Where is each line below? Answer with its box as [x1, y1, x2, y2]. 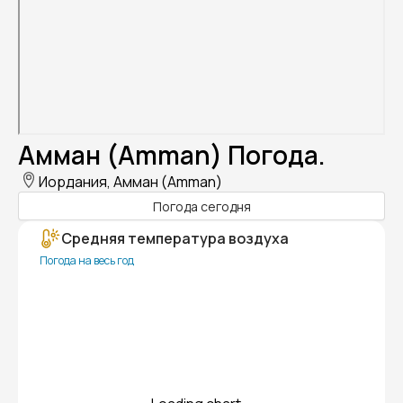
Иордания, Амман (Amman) [39, 172, 222, 193]
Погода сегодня [152, 197, 251, 215]
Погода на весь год [40, 253, 134, 269]
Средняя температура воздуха [61, 228, 289, 249]
